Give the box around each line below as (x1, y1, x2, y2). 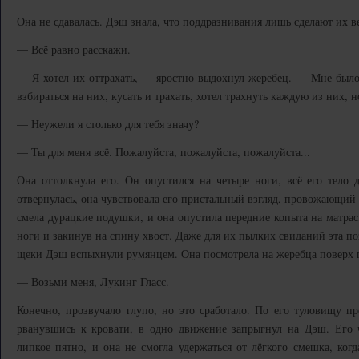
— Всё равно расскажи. (17, 42, 131, 57)
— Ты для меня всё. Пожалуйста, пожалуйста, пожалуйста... (17, 144, 310, 159)
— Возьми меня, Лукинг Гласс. (17, 274, 169, 289)
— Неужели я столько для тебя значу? (17, 116, 199, 131)
